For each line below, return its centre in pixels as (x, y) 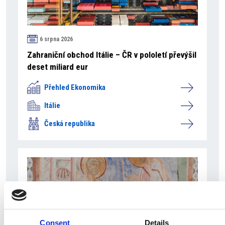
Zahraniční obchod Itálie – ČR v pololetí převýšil (112, 55)
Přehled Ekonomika (75, 87)
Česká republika (70, 124)
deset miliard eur (58, 67)
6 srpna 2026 (56, 39)
